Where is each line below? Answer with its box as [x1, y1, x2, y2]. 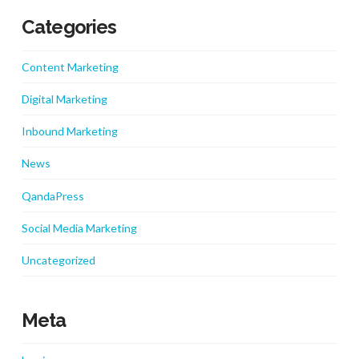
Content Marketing [21, 59, 119, 74]
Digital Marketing [21, 91, 107, 106]
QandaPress [21, 188, 84, 203]
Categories [21, 16, 117, 39]
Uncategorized [21, 252, 95, 267]
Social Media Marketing [21, 220, 137, 235]
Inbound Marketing [21, 124, 118, 139]
